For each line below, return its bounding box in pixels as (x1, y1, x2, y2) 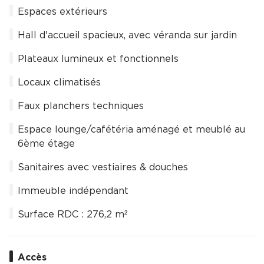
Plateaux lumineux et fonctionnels (18, 54, 179, 64)
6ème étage (18, 139, 75, 149)
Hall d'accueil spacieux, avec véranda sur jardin (18, 31, 237, 41)
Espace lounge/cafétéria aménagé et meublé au (18, 125, 245, 135)
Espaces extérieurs (18, 7, 107, 17)
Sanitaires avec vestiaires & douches (18, 163, 188, 173)
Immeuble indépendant (18, 186, 128, 196)
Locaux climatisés (18, 78, 101, 88)
